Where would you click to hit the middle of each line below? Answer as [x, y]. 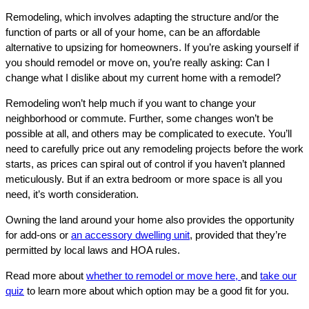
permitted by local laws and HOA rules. [94, 250]
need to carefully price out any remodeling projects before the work [154, 148]
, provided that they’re [238, 235]
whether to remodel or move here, [163, 275]
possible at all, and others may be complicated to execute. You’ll [149, 133]
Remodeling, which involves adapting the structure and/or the [142, 17]
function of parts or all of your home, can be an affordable [133, 32]
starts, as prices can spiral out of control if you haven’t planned [145, 163]
